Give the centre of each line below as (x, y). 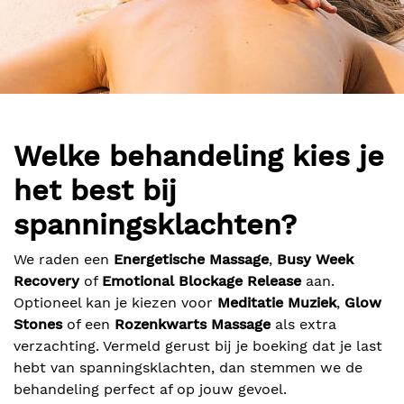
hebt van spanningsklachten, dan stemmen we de (188, 368)
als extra (303, 325)
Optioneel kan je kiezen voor (115, 303)
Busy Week (315, 260)
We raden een (64, 260)
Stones (38, 325)
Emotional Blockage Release (202, 281)
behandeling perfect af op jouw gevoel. (150, 390)
